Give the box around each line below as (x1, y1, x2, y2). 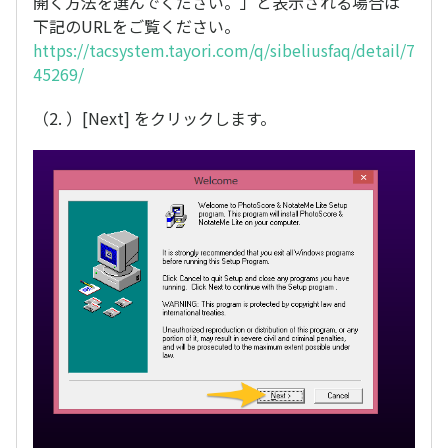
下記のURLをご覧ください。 (33, 14, 240, 39)
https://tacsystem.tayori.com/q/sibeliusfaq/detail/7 (33, 38, 415, 63)
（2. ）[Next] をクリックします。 (33, 106, 276, 131)
